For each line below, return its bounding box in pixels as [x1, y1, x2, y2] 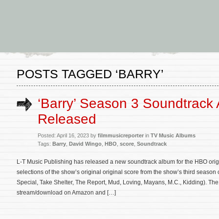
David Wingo [69, 141, 102, 147]
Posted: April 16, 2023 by [38, 132, 98, 138]
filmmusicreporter [98, 132, 144, 138]
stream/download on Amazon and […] [17, 189, 116, 196]
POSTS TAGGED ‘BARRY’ [17, 67, 164, 81]
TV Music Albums [151, 132, 196, 138]
